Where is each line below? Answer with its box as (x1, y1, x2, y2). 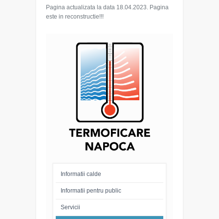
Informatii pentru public (61, 187, 121, 194)
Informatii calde (61, 171, 101, 177)
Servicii (61, 204, 80, 211)
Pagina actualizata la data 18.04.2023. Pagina (46, 4, 169, 11)
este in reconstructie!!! (46, 13, 104, 20)
